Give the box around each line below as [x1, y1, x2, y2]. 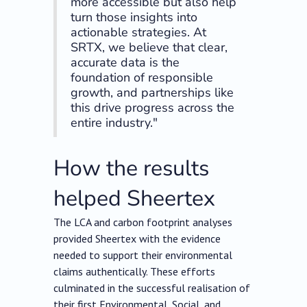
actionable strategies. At [71, 24, 207, 41]
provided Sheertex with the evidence [53, 232, 221, 246]
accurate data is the [71, 54, 180, 71]
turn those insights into [71, 9, 198, 26]
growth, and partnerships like [71, 84, 234, 101]
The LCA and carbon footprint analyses [53, 215, 233, 230]
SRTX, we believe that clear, [71, 39, 228, 56]
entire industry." [71, 114, 158, 132]
